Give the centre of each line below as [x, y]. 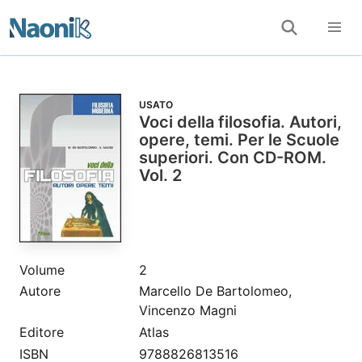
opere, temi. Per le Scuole [239, 140]
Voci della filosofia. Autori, [240, 122]
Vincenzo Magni [187, 311]
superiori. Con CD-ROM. [232, 158]
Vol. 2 [160, 175]
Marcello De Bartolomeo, [215, 291]
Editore [42, 332]
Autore [40, 291]
